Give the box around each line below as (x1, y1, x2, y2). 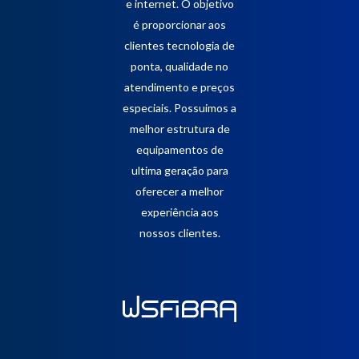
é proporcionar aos (133, 18, 226, 32)
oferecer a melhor (135, 184, 224, 199)
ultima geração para (131, 163, 228, 178)
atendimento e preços (124, 80, 235, 95)
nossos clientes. (139, 226, 220, 240)
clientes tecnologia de (124, 38, 235, 53)
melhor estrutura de (129, 122, 230, 136)
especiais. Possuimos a (123, 101, 236, 115)
